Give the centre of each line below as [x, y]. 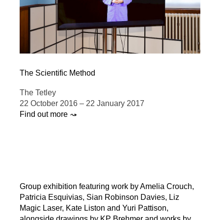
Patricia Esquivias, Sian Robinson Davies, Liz [99, 197]
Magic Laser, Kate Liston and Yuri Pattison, [94, 208]
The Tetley [38, 93]
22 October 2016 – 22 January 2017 [82, 104]
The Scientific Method [57, 73]
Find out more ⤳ [48, 114]
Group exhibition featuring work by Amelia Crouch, [107, 187]
